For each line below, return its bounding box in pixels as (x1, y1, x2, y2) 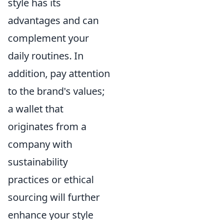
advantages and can (8, 14, 99, 27)
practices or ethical (8, 173, 94, 186)
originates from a (8, 120, 86, 133)
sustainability (8, 155, 68, 168)
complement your (8, 31, 89, 45)
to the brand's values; (8, 84, 105, 98)
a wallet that (8, 102, 63, 115)
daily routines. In (8, 49, 83, 62)
